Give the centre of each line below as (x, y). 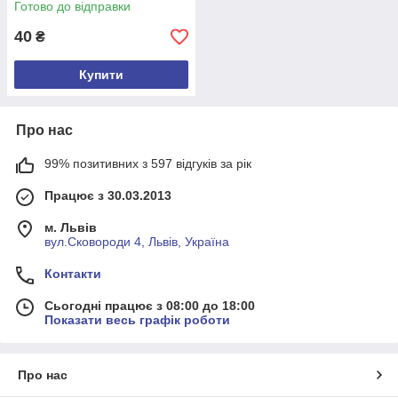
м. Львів (71, 228)
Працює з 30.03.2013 (108, 196)
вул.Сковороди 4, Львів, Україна (137, 242)
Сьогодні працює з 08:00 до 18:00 (150, 306)
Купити (101, 75)
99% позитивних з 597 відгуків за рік (148, 164)
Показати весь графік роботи (137, 320)
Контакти (73, 274)
